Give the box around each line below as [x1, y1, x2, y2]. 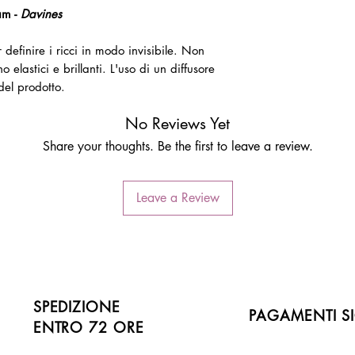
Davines [21, 6, 62, 21]
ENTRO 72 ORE [32, 318, 144, 337]
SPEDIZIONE [32, 297, 120, 316]
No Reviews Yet [125, 113, 230, 134]
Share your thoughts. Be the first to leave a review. [42, 138, 313, 155]
